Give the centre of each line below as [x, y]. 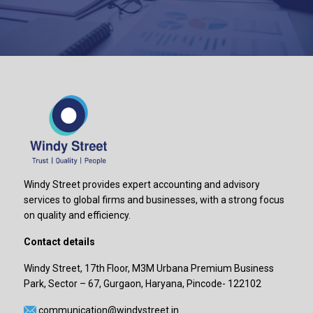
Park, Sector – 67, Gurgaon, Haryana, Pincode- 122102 [142, 284]
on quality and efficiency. [77, 215]
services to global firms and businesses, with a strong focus [154, 200]
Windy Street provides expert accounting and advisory [141, 184]
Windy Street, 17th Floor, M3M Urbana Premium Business [148, 268]
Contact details [59, 242]
